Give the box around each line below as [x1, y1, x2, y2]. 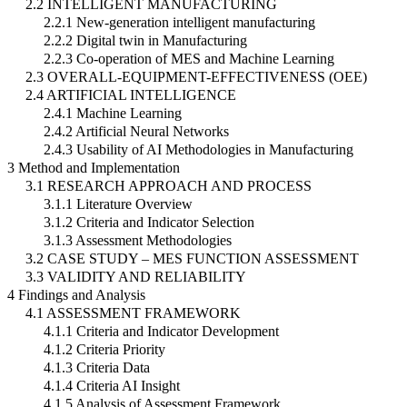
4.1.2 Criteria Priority [44, 342, 165, 358]
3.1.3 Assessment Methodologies [44, 233, 232, 249]
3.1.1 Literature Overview [44, 196, 193, 213]
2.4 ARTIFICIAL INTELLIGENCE [25, 87, 236, 104]
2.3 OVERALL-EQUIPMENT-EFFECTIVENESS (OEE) [25, 69, 367, 85]
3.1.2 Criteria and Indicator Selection [44, 214, 254, 231]
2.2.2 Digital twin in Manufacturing [44, 33, 247, 49]
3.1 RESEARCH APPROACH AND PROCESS [25, 178, 312, 194]
